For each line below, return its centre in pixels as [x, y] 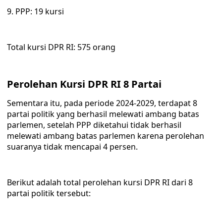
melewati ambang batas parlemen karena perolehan [106, 136]
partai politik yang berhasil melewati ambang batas [103, 114]
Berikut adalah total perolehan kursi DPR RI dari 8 [100, 182]
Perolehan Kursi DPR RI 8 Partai [84, 84]
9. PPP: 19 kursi [35, 11]
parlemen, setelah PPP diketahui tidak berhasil [94, 125]
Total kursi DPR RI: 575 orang [61, 47]
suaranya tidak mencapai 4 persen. [72, 147]
